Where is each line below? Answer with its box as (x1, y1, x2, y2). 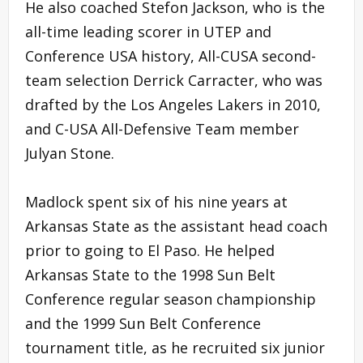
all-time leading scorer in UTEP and (25, 21, 271, 41)
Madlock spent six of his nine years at (25, 191, 288, 211)
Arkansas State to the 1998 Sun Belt (25, 264, 275, 284)
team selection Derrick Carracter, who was (25, 70, 322, 90)
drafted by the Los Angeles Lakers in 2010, (25, 94, 321, 114)
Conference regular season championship (25, 288, 316, 309)
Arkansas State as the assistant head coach (25, 216, 327, 236)
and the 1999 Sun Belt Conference (25, 313, 261, 333)
